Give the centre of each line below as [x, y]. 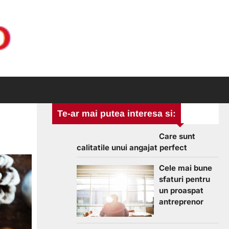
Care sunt [177, 136]
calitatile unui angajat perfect [132, 147]
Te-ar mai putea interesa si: [117, 113]
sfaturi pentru [185, 179]
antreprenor [181, 202]
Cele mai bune [186, 168]
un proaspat [181, 190]
